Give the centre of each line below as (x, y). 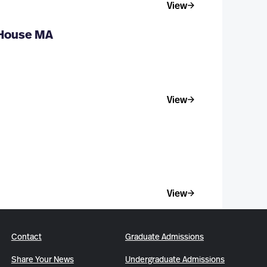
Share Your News (42, 260)
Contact (26, 237)
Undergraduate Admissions (175, 260)
